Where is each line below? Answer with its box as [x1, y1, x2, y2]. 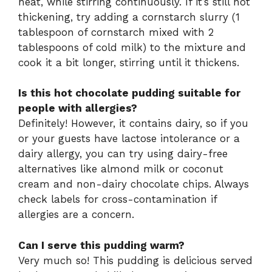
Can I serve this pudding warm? [18, 239, 185, 251]
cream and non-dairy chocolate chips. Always [18, 178, 249, 191]
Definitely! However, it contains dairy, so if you [18, 117, 248, 130]
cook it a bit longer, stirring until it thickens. [18, 56, 239, 69]
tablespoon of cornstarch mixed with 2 [18, 25, 214, 38]
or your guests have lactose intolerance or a [18, 132, 240, 145]
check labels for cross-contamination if [18, 193, 217, 206]
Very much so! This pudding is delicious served [18, 254, 253, 267]
